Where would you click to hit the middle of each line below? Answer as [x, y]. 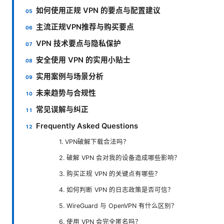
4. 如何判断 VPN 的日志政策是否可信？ [116, 190]
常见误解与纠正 [62, 110]
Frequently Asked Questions [87, 126]
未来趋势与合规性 [66, 93]
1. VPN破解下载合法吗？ [94, 142]
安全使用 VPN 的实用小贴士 [83, 60]
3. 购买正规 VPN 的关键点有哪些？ [110, 174]
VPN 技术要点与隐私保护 [79, 44]
